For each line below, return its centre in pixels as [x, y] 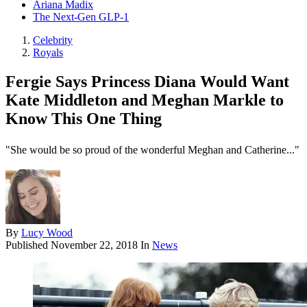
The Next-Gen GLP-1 [81, 17]
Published [28, 245]
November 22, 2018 [94, 245]
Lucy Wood [47, 233]
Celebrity [53, 40]
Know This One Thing [84, 119]
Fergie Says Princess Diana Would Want [147, 82]
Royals [48, 53]
